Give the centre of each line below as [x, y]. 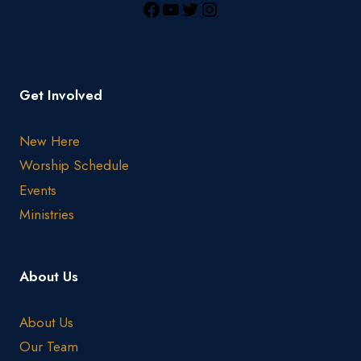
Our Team [49, 346]
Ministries [47, 215]
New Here [50, 141]
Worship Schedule [74, 166]
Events [38, 190]
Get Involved [61, 95]
